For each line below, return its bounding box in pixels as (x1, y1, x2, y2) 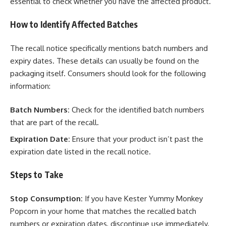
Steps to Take (10, 169, 63, 181)
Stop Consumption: (10, 193, 83, 203)
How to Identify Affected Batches (10, 19, 138, 30)
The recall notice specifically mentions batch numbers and (10, 43, 208, 53)
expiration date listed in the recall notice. (10, 146, 151, 156)
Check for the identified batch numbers (70, 105, 204, 115)
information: (10, 81, 50, 91)
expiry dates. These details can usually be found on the (10, 55, 199, 66)
